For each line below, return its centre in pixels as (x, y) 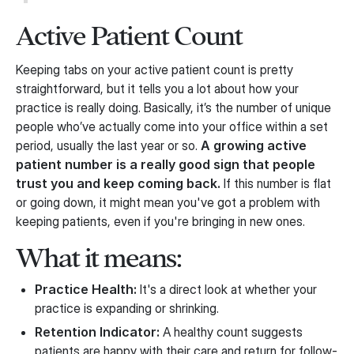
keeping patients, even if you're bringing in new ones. (160, 222)
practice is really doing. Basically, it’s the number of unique (173, 108)
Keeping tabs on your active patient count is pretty (154, 70)
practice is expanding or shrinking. (127, 309)
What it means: (98, 258)
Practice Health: (86, 290)
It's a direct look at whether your (227, 290)
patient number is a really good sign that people (166, 165)
